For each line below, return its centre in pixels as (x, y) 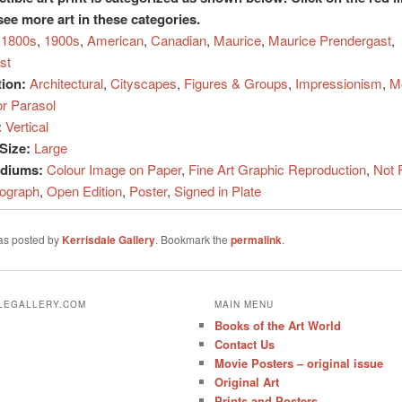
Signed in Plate (217, 191)
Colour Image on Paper (114, 170)
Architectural (66, 83)
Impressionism (338, 83)
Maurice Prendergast (329, 40)
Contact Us (245, 345)
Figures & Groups (236, 83)
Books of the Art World (278, 326)
